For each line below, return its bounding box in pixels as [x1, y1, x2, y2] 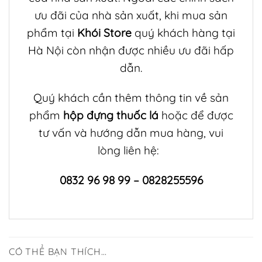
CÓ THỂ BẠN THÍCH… [9, 245, 107, 257]
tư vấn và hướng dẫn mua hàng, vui [39, 126, 223, 140]
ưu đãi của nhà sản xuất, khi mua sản [35, 8, 227, 23]
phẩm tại [27, 26, 77, 40]
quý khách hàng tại [132, 26, 235, 40]
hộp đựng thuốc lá [63, 108, 161, 123]
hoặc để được [161, 108, 233, 123]
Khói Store [77, 26, 132, 40]
